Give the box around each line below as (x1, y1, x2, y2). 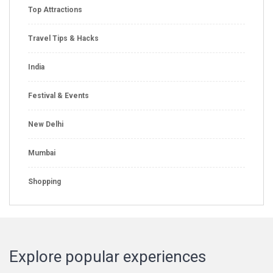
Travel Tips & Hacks (28, 34, 99, 43)
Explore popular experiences (9, 247, 206, 266)
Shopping (28, 177, 61, 186)
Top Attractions (28, 5, 82, 14)
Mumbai (28, 148, 55, 157)
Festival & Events (28, 91, 89, 100)
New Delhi (28, 119, 63, 129)
